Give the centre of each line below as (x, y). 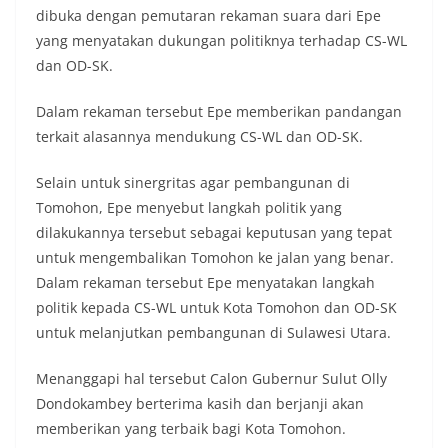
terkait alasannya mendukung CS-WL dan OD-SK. (199, 137)
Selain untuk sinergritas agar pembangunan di (193, 183)
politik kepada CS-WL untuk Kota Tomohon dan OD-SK (216, 308)
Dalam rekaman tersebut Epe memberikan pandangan (219, 112)
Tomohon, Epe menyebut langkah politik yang (189, 208)
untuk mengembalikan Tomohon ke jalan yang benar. (215, 258)
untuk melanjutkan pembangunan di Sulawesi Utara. (213, 333)
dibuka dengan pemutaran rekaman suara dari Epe (208, 16)
